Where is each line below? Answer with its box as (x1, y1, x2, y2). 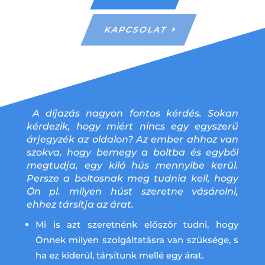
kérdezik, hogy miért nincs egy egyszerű (26, 121, 239, 132)
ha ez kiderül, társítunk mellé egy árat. (35, 250, 203, 261)
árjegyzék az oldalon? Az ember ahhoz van (26, 134, 239, 145)
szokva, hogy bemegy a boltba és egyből (26, 147, 239, 158)
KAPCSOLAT (102, 24, 170, 35)
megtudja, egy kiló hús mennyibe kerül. (26, 160, 239, 171)
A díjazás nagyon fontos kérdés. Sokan (26, 108, 239, 119)
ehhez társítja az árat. (26, 199, 134, 210)
